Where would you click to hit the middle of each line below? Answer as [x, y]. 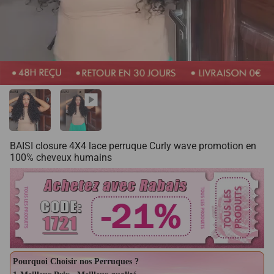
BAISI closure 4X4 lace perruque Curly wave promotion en [133, 146]
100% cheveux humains [61, 158]
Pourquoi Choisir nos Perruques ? [76, 261]
